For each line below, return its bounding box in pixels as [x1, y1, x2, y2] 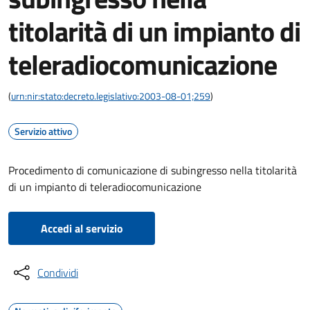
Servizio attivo [15, 124, 72, 138]
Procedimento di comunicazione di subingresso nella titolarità [8, 162, 297, 179]
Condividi [37, 264, 78, 281]
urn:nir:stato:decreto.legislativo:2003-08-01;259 [11, 89, 210, 103]
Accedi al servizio [40, 220, 123, 237]
